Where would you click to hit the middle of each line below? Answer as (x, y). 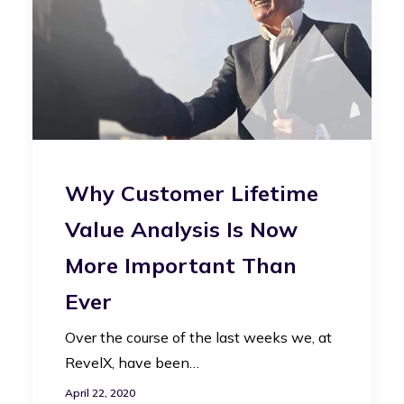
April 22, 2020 (100, 393)
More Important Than (181, 266)
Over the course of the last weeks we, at (198, 338)
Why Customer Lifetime (192, 193)
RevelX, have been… (132, 363)
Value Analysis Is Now (181, 230)
